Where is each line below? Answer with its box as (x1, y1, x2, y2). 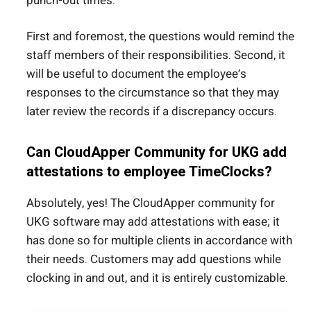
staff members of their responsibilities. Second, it (26, 47, 285, 65)
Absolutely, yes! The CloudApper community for (26, 194, 275, 212)
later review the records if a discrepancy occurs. (26, 103, 277, 121)
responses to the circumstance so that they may (26, 84, 279, 102)
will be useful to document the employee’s (26, 65, 246, 83)
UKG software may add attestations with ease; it (26, 213, 280, 231)
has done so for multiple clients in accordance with (26, 232, 292, 250)
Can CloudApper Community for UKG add (26, 142, 287, 163)
